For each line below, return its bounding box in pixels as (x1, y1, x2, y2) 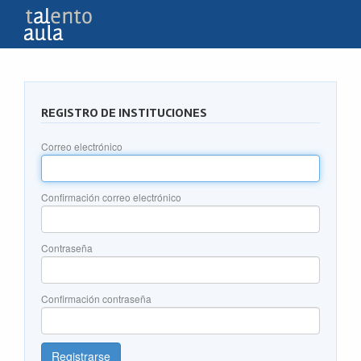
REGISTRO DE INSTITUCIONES (41, 105, 207, 121)
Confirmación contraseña (41, 292, 151, 305)
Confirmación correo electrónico (41, 190, 181, 204)
